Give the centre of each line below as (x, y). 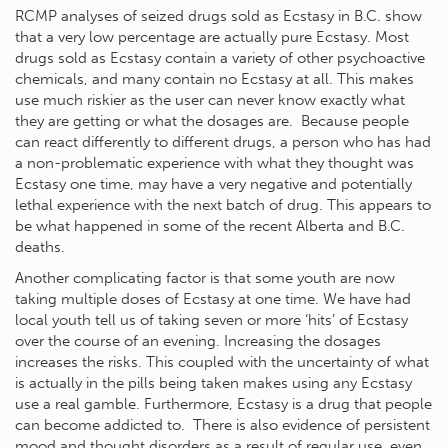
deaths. (40, 247)
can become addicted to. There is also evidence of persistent (222, 425)
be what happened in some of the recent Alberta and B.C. (210, 226)
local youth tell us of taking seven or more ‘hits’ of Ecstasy (211, 320)
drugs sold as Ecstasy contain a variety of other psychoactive (220, 58)
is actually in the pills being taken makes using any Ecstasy (213, 383)
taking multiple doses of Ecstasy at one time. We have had (213, 299)
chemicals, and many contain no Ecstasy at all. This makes (214, 79)
